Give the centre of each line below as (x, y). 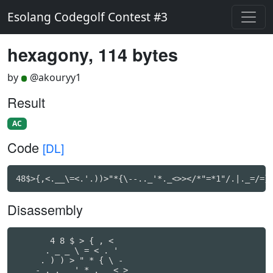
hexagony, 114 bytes (93, 55)
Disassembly (45, 210)
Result (26, 102)
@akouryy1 (56, 77)
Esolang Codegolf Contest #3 (87, 17)
